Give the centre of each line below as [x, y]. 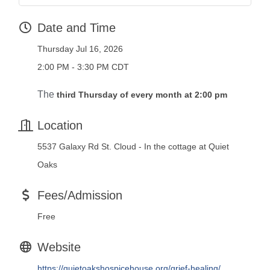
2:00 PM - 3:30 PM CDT [83, 67]
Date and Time [77, 28]
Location [60, 126]
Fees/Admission [80, 196]
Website [59, 247]
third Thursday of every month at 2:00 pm [142, 95]
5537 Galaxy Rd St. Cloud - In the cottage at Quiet [133, 147]
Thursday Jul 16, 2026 [80, 49]
